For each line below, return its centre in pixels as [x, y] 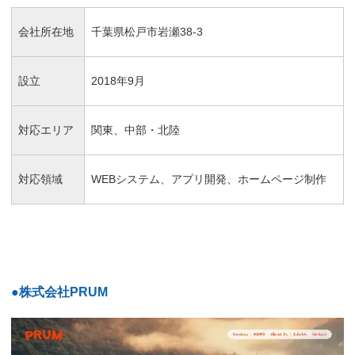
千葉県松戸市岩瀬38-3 [147, 31]
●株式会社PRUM [59, 292]
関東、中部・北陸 [136, 130]
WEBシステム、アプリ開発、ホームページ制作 [209, 179]
